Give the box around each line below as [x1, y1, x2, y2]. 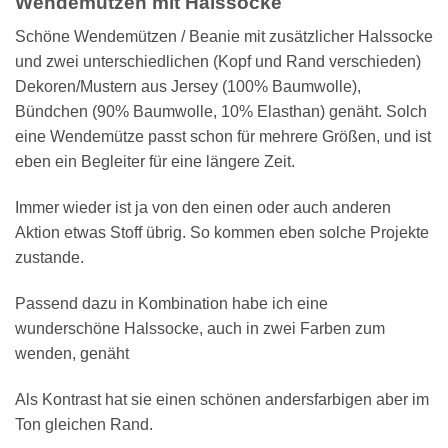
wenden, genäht [15, 344, 129, 362]
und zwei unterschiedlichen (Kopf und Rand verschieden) [15, 53, 421, 71]
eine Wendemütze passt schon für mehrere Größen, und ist [15, 128, 431, 146]
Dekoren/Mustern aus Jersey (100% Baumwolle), [15, 78, 361, 96]
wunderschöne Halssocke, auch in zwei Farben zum [15, 319, 385, 337]
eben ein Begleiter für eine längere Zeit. [15, 153, 295, 171]
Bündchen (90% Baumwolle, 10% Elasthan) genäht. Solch [15, 103, 427, 121]
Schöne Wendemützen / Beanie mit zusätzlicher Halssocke [15, 28, 433, 46]
